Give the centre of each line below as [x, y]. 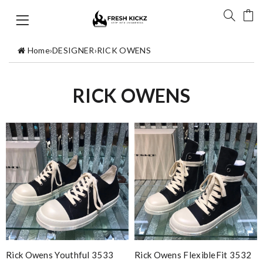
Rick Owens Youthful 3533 [60, 254]
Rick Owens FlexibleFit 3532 [193, 254]
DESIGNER [73, 50]
